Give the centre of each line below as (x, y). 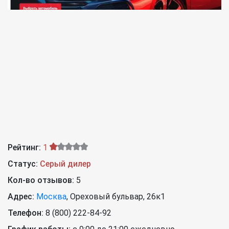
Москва (51, 197)
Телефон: (27, 213)
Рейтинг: (24, 148)
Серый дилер (65, 164)
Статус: (23, 164)
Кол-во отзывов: (42, 180)
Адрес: (21, 197)
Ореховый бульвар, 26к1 (118, 197)
